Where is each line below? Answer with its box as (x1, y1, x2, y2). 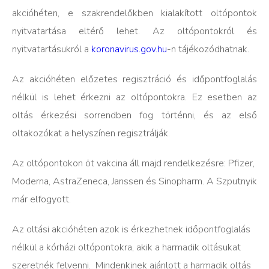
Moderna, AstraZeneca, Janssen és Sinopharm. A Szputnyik (12, 175, 257, 188)
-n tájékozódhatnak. (167, 43, 249, 56)
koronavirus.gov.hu (91, 43, 167, 56)
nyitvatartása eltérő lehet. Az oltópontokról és (12, 25, 257, 38)
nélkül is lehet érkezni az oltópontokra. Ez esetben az (12, 91, 257, 104)
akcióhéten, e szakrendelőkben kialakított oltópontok (12, 7, 257, 20)
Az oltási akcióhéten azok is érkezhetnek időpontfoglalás (12, 223, 250, 236)
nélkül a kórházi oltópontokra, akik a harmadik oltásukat (12, 241, 241, 254)
